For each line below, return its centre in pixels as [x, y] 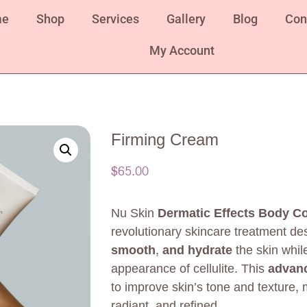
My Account [182, 50]
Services [116, 19]
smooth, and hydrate [172, 251]
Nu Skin [134, 214]
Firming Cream [165, 140]
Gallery [186, 19]
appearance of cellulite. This [189, 269]
